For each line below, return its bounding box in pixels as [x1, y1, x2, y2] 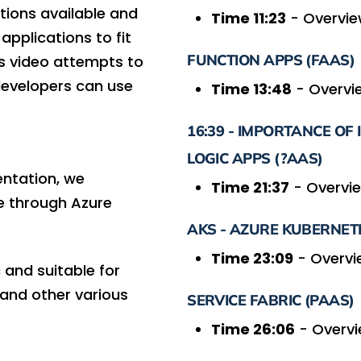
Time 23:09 [211, 247, 294, 268]
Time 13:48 [211, 78, 293, 99]
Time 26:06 [211, 318, 296, 339]
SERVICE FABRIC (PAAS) [187, 290, 355, 309]
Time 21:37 [211, 176, 290, 197]
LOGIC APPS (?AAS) [187, 148, 323, 168]
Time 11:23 [211, 7, 287, 28]
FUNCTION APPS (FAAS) [187, 50, 355, 69]
